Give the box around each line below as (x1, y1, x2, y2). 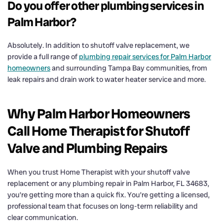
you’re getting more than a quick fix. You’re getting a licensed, (7, 189, 210, 200)
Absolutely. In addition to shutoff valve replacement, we (7, 40, 189, 50)
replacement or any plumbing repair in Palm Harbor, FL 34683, (7, 178, 209, 188)
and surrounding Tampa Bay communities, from (50, 63, 207, 73)
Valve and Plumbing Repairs (7, 139, 168, 157)
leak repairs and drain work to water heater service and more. (7, 74, 206, 84)
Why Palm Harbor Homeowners (7, 105, 190, 122)
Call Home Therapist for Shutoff (7, 122, 189, 140)
